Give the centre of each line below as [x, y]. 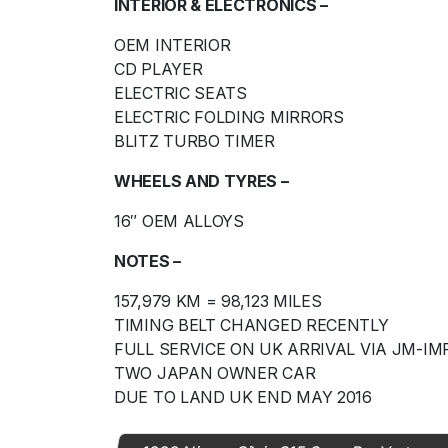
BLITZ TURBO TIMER [194, 141]
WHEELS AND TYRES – [201, 181]
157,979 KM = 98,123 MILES [218, 301]
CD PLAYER [158, 69]
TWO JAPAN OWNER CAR [215, 373]
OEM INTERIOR [172, 45]
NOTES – [147, 261]
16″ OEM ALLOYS [179, 221]
